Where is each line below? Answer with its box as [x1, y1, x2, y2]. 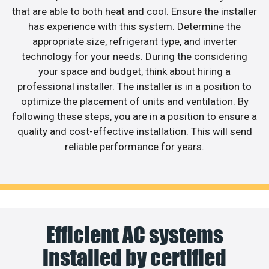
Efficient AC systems [46, 222, 223, 249]
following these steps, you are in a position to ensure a [12, 110, 257, 122]
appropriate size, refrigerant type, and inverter [32, 35, 237, 47]
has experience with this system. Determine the [28, 20, 241, 32]
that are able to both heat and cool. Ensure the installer [12, 5, 257, 17]
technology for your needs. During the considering [22, 50, 247, 62]
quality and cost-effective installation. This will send [17, 125, 252, 138]
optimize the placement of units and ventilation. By [20, 95, 249, 107]
